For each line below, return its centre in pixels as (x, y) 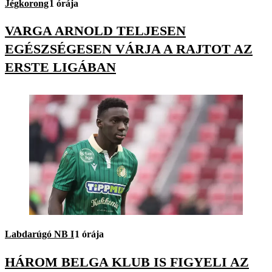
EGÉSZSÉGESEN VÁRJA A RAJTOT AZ (129, 49)
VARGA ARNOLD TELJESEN (95, 31)
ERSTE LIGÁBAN (60, 67)
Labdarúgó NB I (39, 234)
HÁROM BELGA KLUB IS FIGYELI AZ (127, 262)
